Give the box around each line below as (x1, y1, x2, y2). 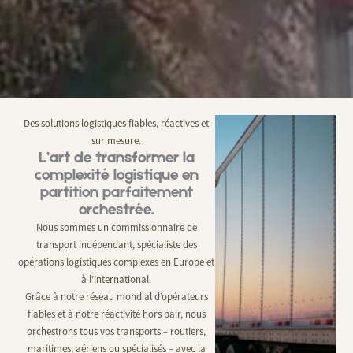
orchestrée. (78, 202, 154, 218)
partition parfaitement (39, 184, 193, 201)
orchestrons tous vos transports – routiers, (27, 324, 206, 338)
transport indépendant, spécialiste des (35, 237, 197, 251)
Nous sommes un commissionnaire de (35, 220, 197, 234)
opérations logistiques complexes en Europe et (18, 255, 215, 269)
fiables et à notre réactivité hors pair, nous (27, 307, 206, 321)
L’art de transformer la (38, 150, 195, 166)
